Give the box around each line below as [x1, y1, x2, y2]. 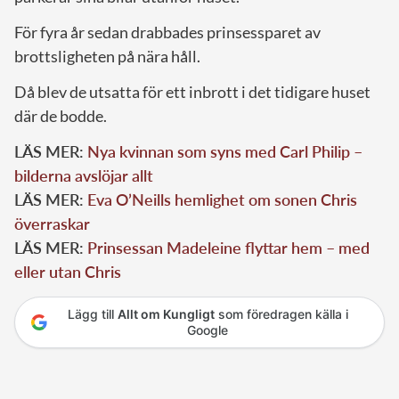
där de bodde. [14, 106, 107, 126]
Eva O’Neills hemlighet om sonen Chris [87, 190, 357, 210]
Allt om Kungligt [117, 306, 215, 322]
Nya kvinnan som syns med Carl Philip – [87, 142, 362, 162]
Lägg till [67, 306, 118, 322]
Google [187, 322, 228, 338]
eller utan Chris [14, 262, 121, 282]
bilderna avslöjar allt [14, 166, 153, 186]
